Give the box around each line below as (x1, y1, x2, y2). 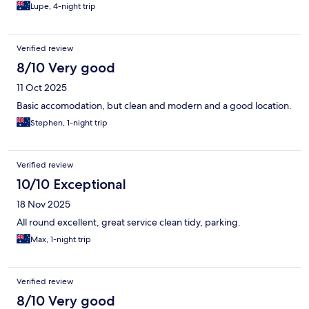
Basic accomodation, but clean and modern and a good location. (17, 99, 292, 112)
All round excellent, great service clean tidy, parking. (17, 216, 241, 229)
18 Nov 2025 (17, 198, 70, 211)
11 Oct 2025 (17, 81, 67, 94)
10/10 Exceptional (17, 176, 126, 193)
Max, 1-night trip (30, 234, 91, 246)
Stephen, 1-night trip (30, 117, 108, 129)
